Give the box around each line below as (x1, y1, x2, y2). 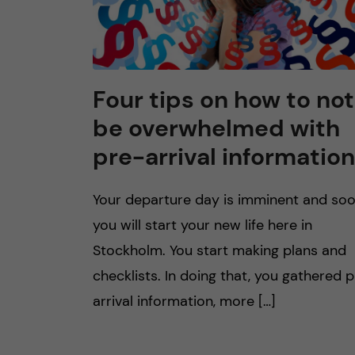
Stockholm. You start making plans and (93, 241, 346, 260)
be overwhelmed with (93, 113, 340, 143)
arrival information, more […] (93, 292, 276, 311)
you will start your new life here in (93, 216, 312, 235)
